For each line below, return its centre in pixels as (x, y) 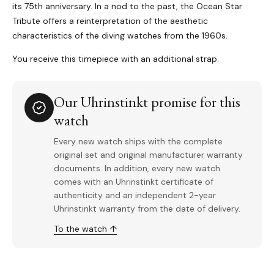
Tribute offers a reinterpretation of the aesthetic (110, 21)
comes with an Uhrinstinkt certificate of (134, 182)
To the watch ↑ (85, 229)
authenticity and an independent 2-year (135, 195)
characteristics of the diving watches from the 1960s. (120, 36)
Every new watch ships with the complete (138, 142)
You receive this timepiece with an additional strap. (116, 59)
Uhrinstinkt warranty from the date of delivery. (147, 209)
